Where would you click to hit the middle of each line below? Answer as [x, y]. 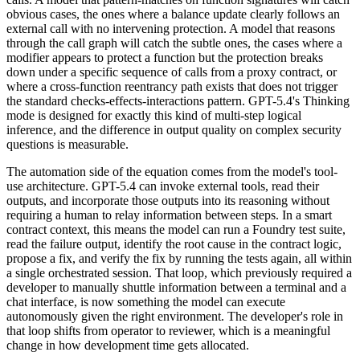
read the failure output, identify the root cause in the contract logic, [174, 243]
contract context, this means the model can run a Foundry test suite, [176, 229]
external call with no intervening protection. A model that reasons [171, 28]
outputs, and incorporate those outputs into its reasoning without [168, 200]
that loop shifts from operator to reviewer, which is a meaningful [168, 330]
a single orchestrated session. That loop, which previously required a [179, 272]
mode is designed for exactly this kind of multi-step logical [154, 115]
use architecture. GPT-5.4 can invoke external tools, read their [163, 186]
